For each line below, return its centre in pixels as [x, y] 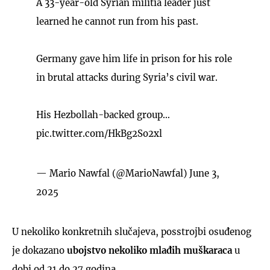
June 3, [204, 173]
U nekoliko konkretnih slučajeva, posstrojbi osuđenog [132, 231]
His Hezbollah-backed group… [103, 115]
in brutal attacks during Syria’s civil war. [127, 77]
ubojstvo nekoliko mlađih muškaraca [149, 250]
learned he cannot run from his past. [117, 21]
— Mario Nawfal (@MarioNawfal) [113, 173]
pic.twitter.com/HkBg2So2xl [99, 133]
